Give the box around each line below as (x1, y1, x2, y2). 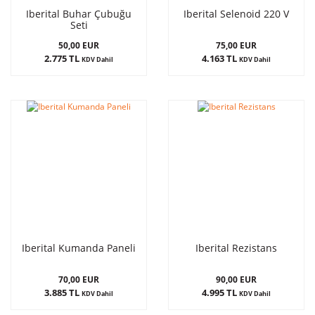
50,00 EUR (58, 39, 99, 51)
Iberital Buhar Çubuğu (26, 7, 131, 20)
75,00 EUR (216, 39, 257, 51)
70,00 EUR (58, 273, 99, 285)
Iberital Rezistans (195, 241, 277, 255)
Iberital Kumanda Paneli (22, 241, 136, 255)
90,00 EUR (216, 273, 257, 285)
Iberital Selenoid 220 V (184, 7, 289, 20)
